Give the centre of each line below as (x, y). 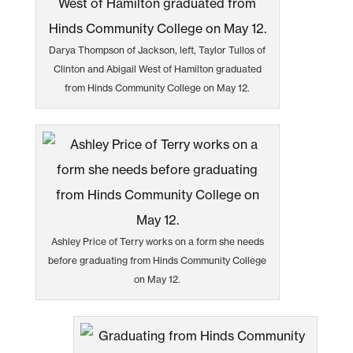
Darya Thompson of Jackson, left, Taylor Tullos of (158, 50)
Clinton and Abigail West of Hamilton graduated (157, 69)
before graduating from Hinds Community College (158, 260)
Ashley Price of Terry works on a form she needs (157, 241)
